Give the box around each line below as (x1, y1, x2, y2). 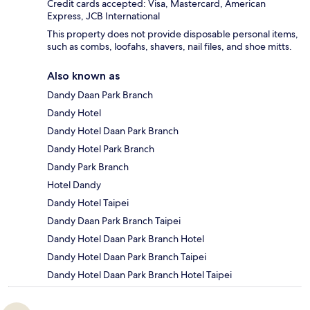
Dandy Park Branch (47, 161, 129, 174)
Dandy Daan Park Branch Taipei (47, 215, 181, 228)
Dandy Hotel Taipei (47, 197, 129, 210)
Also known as (47, 69, 120, 83)
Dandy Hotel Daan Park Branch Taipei (47, 250, 206, 264)
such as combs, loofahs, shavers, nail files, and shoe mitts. (47, 40, 292, 53)
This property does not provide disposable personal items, (47, 28, 298, 41)
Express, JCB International (47, 10, 160, 23)
